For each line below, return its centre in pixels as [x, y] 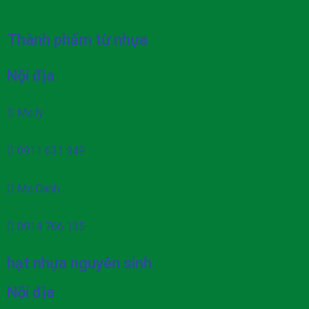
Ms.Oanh [38, 188]
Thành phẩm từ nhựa [77, 39]
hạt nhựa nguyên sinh [79, 263]
